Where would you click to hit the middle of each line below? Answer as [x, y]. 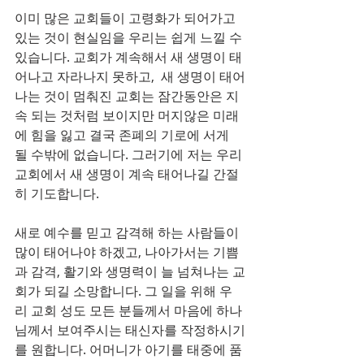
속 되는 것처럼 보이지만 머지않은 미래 [127, 115]
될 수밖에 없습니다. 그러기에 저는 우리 [128, 154]
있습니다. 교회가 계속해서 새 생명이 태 [128, 57]
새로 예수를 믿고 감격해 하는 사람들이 [128, 232]
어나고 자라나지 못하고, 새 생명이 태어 [130, 76]
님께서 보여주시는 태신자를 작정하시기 [130, 330]
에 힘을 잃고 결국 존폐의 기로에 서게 [123, 135]
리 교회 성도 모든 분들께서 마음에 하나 [128, 310]
